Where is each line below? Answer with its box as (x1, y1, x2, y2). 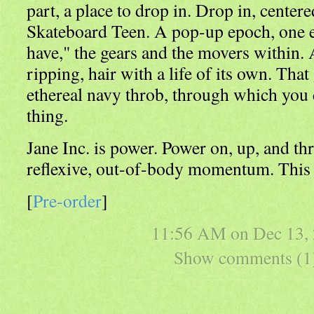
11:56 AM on (151, 221, 253, 245)
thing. (27, 103, 68, 127)
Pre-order (33, 189, 102, 212)
